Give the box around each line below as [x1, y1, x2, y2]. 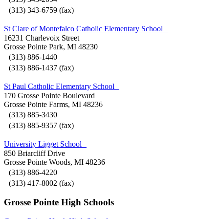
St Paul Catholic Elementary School [4, 82, 119, 90]
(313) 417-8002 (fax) [4, 178, 74, 187]
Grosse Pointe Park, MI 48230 [4, 42, 98, 51]
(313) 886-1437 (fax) [4, 63, 74, 72]
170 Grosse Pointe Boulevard [4, 91, 95, 100]
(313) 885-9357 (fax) [4, 121, 79, 130]
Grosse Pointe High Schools [4, 197, 114, 208]
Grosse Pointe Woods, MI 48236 [4, 157, 105, 166]
